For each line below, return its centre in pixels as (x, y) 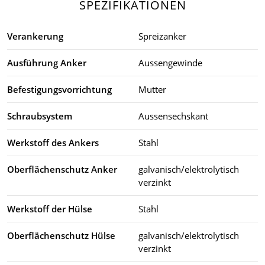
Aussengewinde (170, 62)
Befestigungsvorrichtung (59, 89)
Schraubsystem (40, 116)
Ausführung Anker (47, 62)
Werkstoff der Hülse (50, 209)
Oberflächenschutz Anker (62, 169)
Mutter (152, 89)
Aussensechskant (173, 116)
